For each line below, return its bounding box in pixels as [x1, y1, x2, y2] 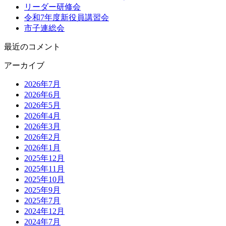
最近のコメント [4, 42, 61, 51]
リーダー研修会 [24, 2, 81, 11]
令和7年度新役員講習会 [24, 13, 109, 22]
